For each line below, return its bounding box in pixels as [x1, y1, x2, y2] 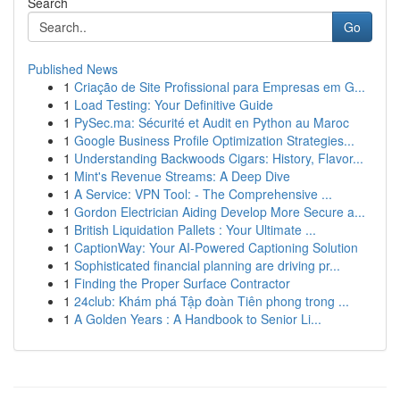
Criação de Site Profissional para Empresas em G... [74, 78, 365, 96]
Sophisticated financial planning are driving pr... [74, 256, 340, 274]
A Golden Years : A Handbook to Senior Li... [74, 310, 321, 328]
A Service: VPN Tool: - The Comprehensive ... [74, 185, 332, 203]
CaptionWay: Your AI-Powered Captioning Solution [74, 238, 358, 256]
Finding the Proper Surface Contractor [74, 274, 290, 292]
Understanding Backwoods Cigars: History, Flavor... [74, 149, 363, 167]
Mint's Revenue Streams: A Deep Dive [74, 167, 290, 185]
